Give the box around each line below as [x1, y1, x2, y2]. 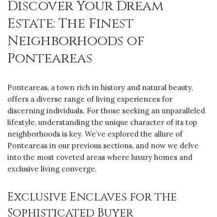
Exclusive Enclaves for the [7, 189, 177, 205]
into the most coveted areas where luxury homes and [7, 152, 192, 162]
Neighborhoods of [7, 31, 145, 50]
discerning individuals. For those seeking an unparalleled [7, 106, 205, 115]
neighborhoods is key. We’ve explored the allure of [7, 129, 183, 139]
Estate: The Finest [7, 14, 134, 32]
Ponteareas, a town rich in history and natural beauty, [7, 82, 193, 92]
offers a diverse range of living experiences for [7, 94, 172, 104]
